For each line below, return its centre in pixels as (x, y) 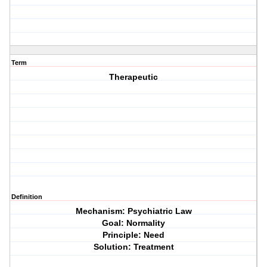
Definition (27, 197)
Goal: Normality (134, 223)
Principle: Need (134, 235)
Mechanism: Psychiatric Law (133, 211)
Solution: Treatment (133, 247)
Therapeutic (134, 77)
